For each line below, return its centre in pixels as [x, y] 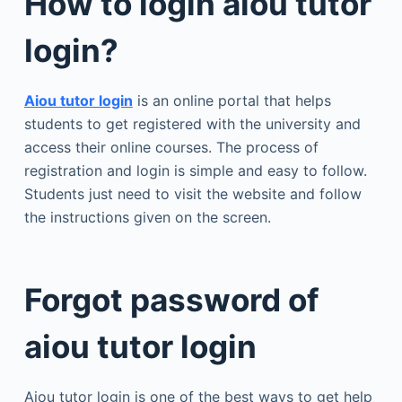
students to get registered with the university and [192, 124]
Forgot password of [171, 299]
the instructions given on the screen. [147, 217]
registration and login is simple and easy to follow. [195, 170]
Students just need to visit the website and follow [192, 194]
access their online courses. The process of [171, 147]
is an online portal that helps [232, 100]
